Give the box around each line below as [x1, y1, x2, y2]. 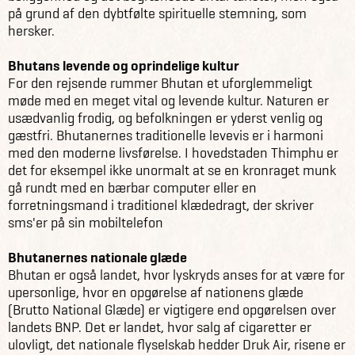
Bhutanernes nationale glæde [8, 247, 187, 266]
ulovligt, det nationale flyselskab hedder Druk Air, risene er [8, 334, 345, 353]
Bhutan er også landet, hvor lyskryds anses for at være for [8, 265, 345, 284]
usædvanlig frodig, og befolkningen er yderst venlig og [8, 108, 323, 127]
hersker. [8, 21, 55, 40]
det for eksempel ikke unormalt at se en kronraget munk [8, 160, 336, 179]
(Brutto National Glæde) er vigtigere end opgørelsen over [8, 300, 336, 319]
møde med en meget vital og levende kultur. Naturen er [8, 90, 329, 109]
